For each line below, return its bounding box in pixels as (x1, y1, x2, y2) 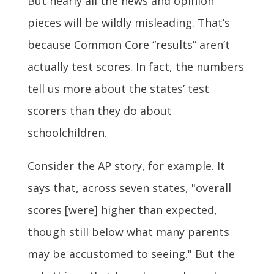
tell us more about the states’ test (27, 81, 209, 96)
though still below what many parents (27, 224, 229, 239)
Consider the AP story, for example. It (27, 158, 225, 173)
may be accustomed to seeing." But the (27, 246, 235, 261)
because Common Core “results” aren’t (27, 37, 230, 52)
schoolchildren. (27, 125, 107, 140)
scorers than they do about (27, 103, 172, 118)
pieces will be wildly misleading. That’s (27, 15, 230, 30)
